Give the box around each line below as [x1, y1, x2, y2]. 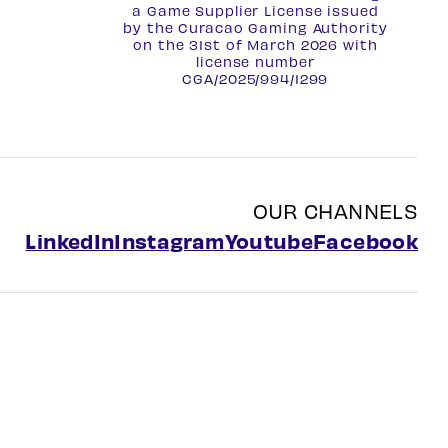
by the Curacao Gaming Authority [123, 19, 388, 36]
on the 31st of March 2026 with [133, 36, 378, 53]
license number [196, 53, 315, 70]
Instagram [114, 228, 225, 253]
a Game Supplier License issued [132, 2, 379, 19]
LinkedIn [25, 228, 115, 253]
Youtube [224, 228, 314, 253]
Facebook [313, 228, 418, 253]
